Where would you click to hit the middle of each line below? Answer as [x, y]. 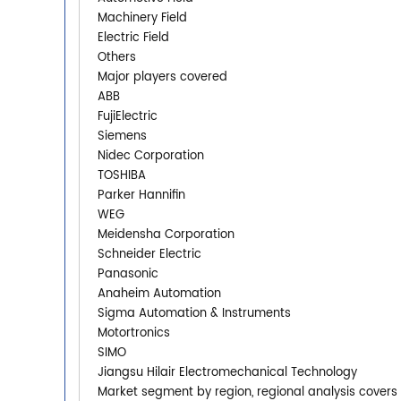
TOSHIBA [122, 175]
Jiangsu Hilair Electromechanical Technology [227, 372]
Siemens [122, 136]
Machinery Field [142, 18]
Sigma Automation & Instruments [194, 313]
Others [117, 57]
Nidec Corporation [151, 156]
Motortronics [134, 333]
